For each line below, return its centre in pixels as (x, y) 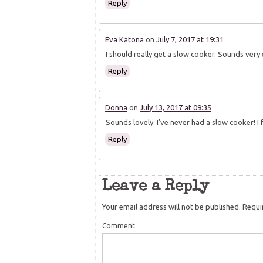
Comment (119, 226)
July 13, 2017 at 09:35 (176, 108)
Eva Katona (124, 40)
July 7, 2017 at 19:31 (190, 40)
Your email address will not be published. (171, 207)
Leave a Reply (156, 188)
